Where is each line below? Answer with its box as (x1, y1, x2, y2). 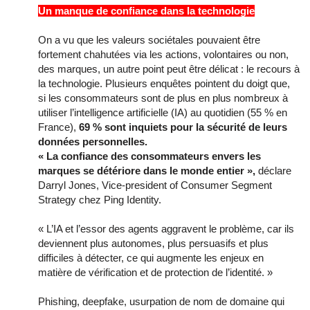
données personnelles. (38, 136, 147, 148)
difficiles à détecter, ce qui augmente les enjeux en (38, 252, 264, 264)
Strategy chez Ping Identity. (38, 194, 161, 206)
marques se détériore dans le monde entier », (38, 165, 255, 177)
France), (38, 121, 79, 134)
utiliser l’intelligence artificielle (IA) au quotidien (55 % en (38, 107, 287, 119)
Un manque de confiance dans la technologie (38, 5, 255, 17)
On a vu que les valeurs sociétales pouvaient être (38, 34, 260, 46)
